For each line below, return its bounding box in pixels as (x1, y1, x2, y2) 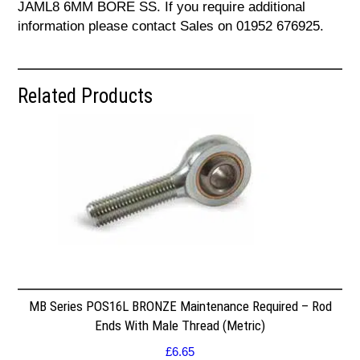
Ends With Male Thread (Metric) (95, 317, 265, 334)
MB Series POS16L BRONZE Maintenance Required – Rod (28, 298, 332, 315)
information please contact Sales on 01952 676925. (18, 18, 325, 34)
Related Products (18, 84, 153, 108)
